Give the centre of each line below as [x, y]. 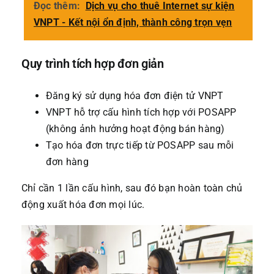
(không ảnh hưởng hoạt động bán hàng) [135, 128]
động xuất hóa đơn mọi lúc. [83, 204]
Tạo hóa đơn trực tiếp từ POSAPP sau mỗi [140, 145]
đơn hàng [67, 161]
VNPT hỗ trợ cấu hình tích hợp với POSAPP [141, 112]
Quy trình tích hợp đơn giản [92, 64]
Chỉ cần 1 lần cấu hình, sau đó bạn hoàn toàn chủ [132, 188]
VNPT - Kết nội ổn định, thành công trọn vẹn [133, 22]
